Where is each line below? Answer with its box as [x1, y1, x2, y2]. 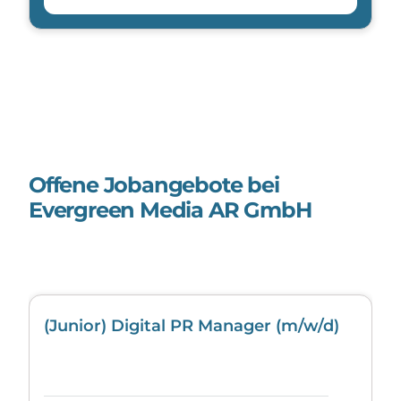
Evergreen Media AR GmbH [29, 196, 311, 223]
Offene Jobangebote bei [29, 171, 279, 198]
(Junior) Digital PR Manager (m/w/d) [44, 315, 339, 336]
